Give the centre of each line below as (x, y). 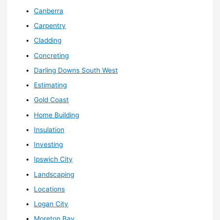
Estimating (51, 85)
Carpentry (50, 26)
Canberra (49, 11)
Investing (49, 145)
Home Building (57, 115)
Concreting (52, 55)
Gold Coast (52, 100)
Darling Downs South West (76, 70)
